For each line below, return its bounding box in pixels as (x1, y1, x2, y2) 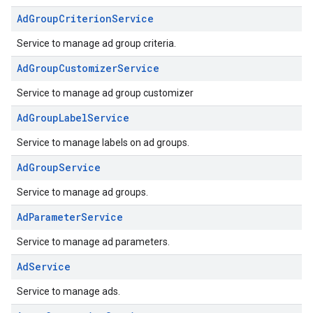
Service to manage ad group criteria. (17, 38, 176, 49)
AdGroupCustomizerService (17, 61, 159, 75)
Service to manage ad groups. (17, 187, 148, 198)
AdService (17, 260, 71, 273)
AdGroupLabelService (17, 111, 129, 124)
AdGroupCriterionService (17, 12, 154, 25)
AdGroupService (17, 161, 101, 174)
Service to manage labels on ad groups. (17, 137, 189, 148)
